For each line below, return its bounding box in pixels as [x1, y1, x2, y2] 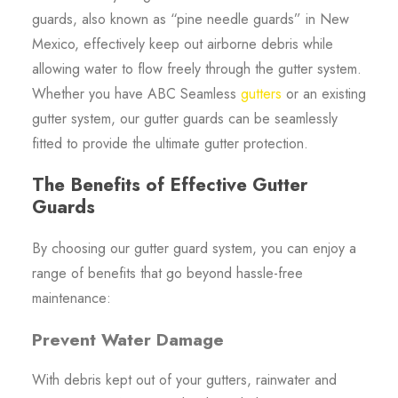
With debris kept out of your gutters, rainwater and [31, 369, 337, 390]
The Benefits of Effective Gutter [31, 171, 307, 198]
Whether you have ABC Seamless [31, 83, 241, 104]
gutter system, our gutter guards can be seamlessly [31, 107, 338, 129]
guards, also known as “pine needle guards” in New [31, 8, 349, 29]
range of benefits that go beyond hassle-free [31, 262, 303, 283]
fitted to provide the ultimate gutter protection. [31, 132, 308, 154]
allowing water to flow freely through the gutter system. [31, 58, 362, 79]
